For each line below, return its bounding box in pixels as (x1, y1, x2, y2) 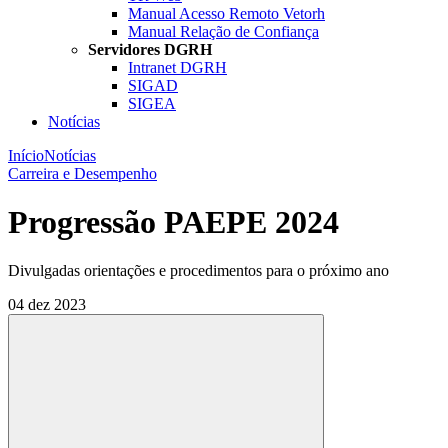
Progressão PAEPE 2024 (8, 203, 339, 240)
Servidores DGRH (88, 40, 212, 58)
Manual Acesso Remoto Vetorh (128, 4, 325, 22)
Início (8, 146, 44, 164)
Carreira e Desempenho (8, 164, 157, 182)
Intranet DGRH (128, 58, 227, 76)
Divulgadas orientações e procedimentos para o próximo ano (8, 262, 389, 280)
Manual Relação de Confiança (128, 22, 319, 40)
